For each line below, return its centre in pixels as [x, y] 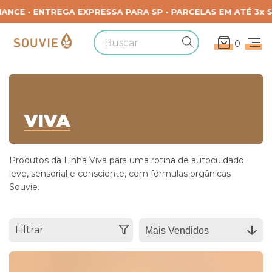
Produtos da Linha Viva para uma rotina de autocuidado [127, 161]
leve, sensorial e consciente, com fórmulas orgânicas [120, 174]
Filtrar [29, 230]
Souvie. [24, 187]
